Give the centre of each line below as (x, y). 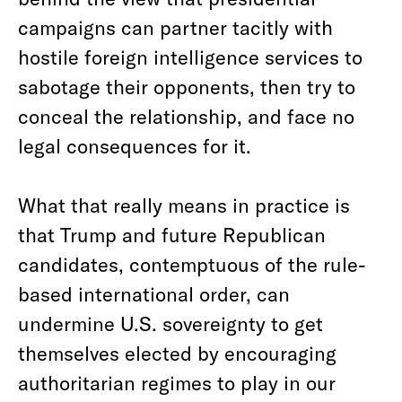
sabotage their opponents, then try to (187, 86)
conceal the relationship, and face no (186, 116)
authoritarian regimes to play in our (177, 382)
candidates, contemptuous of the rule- (192, 264)
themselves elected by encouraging (177, 353)
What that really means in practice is (184, 205)
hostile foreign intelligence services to (190, 57)
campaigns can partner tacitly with (175, 27)
